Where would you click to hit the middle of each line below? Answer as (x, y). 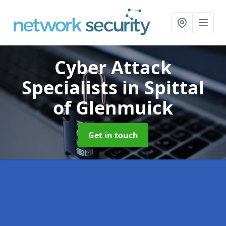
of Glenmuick (113, 108)
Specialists (72, 88)
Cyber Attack (113, 67)
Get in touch (113, 135)
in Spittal (163, 88)
